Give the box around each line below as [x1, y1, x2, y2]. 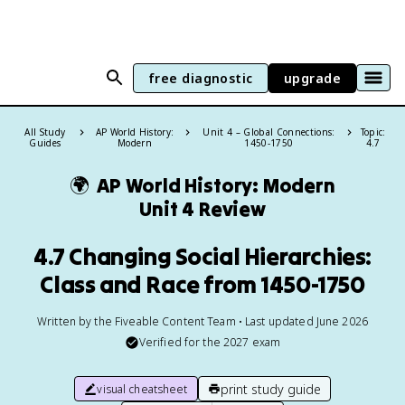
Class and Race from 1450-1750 [40, 269, 365, 299]
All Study [24, 126, 66, 138]
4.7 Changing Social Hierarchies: [33, 241, 372, 271]
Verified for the [138, 334, 223, 350]
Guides [29, 137, 61, 149]
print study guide [220, 380, 321, 398]
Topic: [360, 126, 386, 138]
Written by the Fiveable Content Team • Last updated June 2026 [37, 314, 368, 329]
